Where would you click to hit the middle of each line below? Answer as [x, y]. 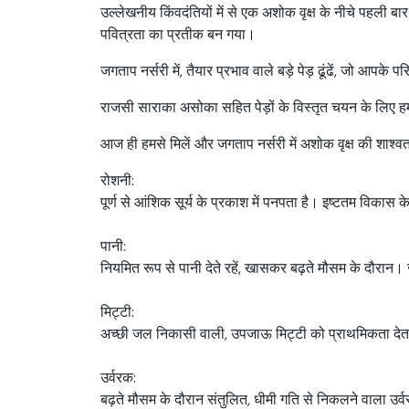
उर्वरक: [118, 378]
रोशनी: [117, 180]
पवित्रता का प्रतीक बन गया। [178, 34]
